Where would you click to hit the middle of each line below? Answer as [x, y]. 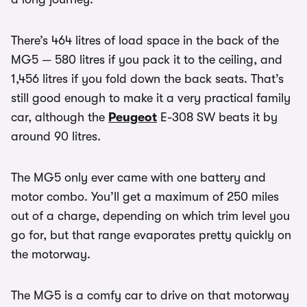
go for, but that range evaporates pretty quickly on [151, 235]
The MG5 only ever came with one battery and [138, 177]
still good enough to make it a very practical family [151, 98]
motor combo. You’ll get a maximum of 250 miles [145, 197]
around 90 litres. [56, 136]
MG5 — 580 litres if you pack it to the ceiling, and [147, 60]
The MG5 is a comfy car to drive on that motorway [150, 295]
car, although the [60, 117]
